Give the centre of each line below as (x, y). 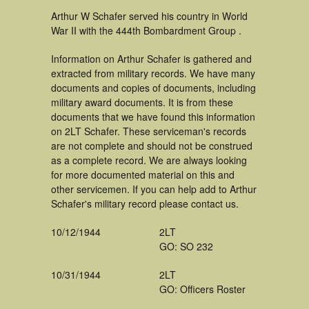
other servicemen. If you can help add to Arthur (154, 189)
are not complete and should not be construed (152, 146)
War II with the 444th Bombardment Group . (146, 30)
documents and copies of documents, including (153, 88)
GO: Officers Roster (202, 289)
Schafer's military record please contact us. (145, 203)
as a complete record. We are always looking (149, 160)
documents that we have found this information (153, 117)
